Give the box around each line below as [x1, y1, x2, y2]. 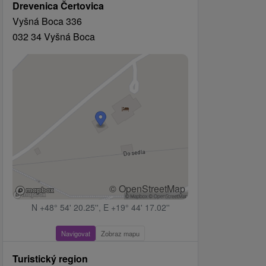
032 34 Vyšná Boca [12, 30, 95, 43]
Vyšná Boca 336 [12, 14, 82, 28]
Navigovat [61, 229, 90, 239]
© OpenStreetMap [109, 182, 185, 196]
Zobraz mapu [101, 229, 140, 239]
